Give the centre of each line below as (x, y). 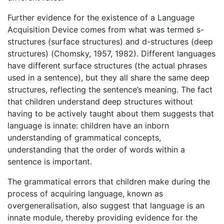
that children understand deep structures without (100, 101)
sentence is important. (50, 161)
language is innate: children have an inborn (88, 125)
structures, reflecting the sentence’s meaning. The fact (110, 89)
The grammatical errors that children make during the (109, 181)
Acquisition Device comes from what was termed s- (106, 29)
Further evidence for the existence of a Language (101, 17)
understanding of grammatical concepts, (84, 137)
